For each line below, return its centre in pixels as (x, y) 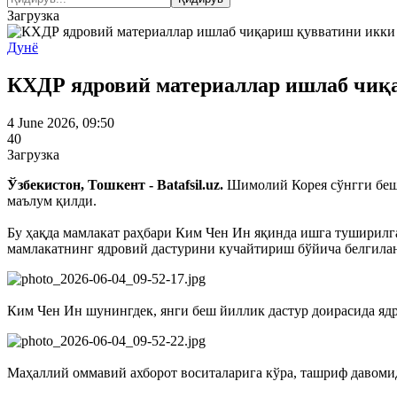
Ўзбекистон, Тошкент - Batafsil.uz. (115, 184)
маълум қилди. (52, 200)
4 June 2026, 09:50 (61, 122)
